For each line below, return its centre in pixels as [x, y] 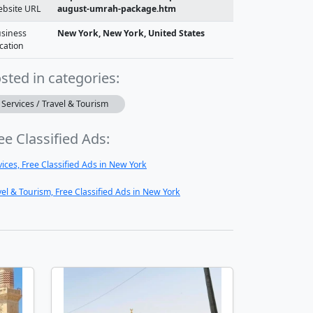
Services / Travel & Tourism [55, 104]
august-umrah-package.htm [117, 9]
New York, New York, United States [131, 33]
